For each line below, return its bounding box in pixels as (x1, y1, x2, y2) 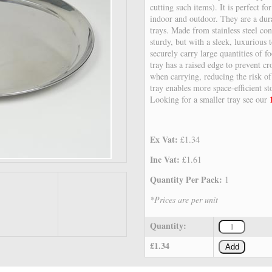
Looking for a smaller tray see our (150, 93, 270, 106)
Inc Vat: (150, 153, 183, 166)
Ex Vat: (150, 133, 181, 146)
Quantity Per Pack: (150, 173, 225, 186)
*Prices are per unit (150, 194, 219, 206)
